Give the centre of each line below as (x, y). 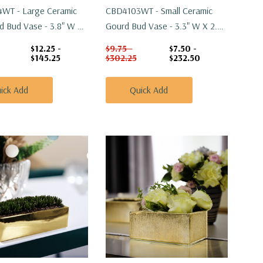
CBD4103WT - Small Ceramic (159, 10)
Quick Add (149, 90)
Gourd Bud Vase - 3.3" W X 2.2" (165, 26)
